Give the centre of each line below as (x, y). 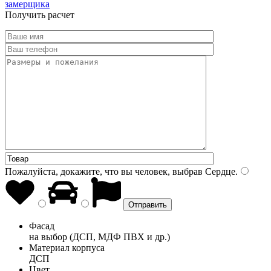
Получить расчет (40, 15)
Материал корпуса (67, 247)
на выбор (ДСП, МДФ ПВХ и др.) (100, 237)
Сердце (219, 171)
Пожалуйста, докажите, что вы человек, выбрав (104, 171)
